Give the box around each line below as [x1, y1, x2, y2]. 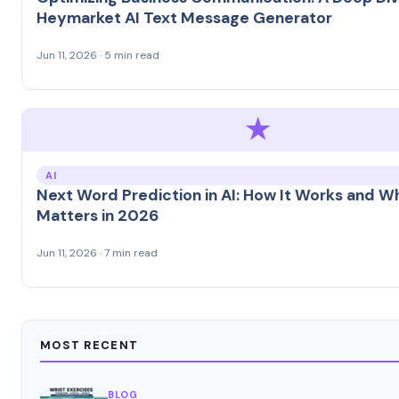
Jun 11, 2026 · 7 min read [37, 245, 158, 260]
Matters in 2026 [37, 205, 159, 225]
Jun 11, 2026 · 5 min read [37, 47, 159, 62]
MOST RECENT [40, 337, 139, 353]
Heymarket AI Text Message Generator [37, 7, 332, 28]
